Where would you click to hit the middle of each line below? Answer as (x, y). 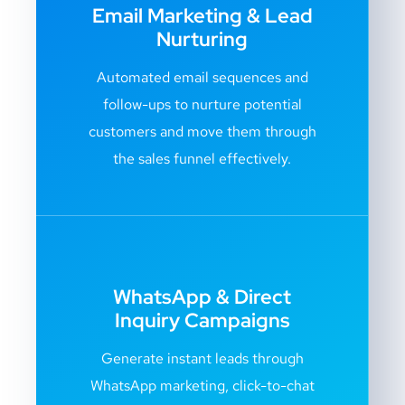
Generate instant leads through (202, 359)
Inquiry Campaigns (202, 321)
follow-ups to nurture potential (202, 105)
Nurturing (202, 40)
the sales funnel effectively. (202, 159)
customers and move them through (202, 132)
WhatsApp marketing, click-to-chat (202, 386)
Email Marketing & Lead (202, 16)
